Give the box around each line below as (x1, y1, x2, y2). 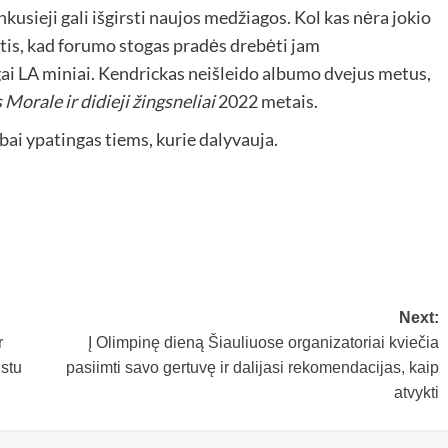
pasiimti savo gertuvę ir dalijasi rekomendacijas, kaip (65, 359, 439, 377)
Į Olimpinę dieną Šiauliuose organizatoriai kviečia (87, 334, 439, 352)
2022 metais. (214, 90, 318, 113)
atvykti (393, 384, 439, 402)
